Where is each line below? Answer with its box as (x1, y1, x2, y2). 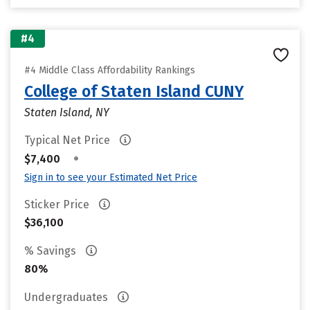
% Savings (24, 244, 79, 257)
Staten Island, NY (24, 106, 109, 119)
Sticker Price (24, 198, 92, 211)
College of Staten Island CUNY (24, 82, 244, 101)
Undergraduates (24, 291, 111, 304)
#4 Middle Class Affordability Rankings (24, 64, 195, 76)
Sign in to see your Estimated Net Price (24, 172, 197, 183)
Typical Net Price (24, 134, 113, 147)
